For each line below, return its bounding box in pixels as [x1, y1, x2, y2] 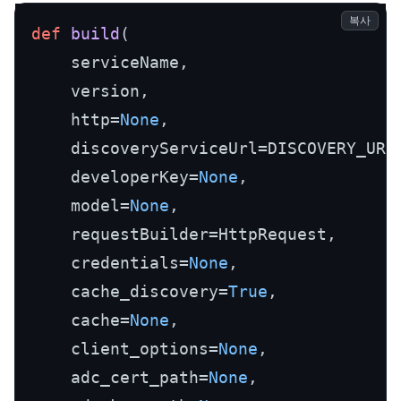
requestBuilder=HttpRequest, [31, 225, 337, 243]
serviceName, [31, 53, 189, 72]
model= [31, 196, 130, 215]
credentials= [31, 253, 189, 272]
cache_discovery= [31, 282, 228, 301]
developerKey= [31, 167, 199, 186]
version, [31, 81, 149, 100]
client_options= [31, 339, 218, 358]
